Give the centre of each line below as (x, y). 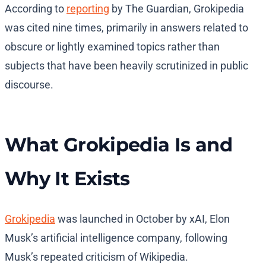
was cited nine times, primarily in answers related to (126, 28)
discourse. (29, 85)
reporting (88, 9)
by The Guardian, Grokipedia (177, 9)
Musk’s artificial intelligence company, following (116, 238)
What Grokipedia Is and (118, 145)
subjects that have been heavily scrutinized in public (126, 66)
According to (36, 9)
